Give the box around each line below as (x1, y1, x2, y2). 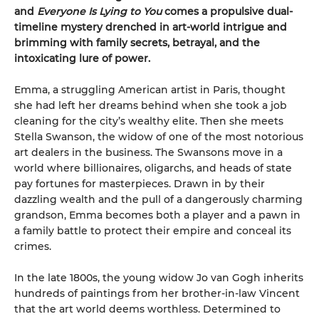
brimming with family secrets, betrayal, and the (14, 36, 260, 50)
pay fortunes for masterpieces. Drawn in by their (14, 177, 265, 191)
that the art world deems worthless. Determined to (14, 303, 281, 316)
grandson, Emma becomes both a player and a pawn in (14, 209, 300, 222)
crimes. (14, 240, 51, 253)
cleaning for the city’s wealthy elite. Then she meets (14, 115, 283, 128)
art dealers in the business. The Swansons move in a (14, 146, 283, 159)
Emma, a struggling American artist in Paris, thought (14, 83, 286, 97)
